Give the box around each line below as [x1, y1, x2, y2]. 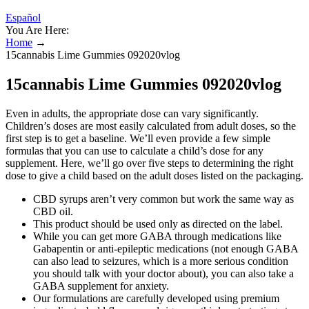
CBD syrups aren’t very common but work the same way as [33, 192, 294, 205]
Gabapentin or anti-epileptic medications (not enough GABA [33, 242, 298, 255]
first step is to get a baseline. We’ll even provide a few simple [6, 132, 270, 144]
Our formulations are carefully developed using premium [33, 292, 279, 304]
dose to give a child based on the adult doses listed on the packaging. [6, 169, 303, 181]
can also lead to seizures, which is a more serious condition [33, 255, 288, 267]
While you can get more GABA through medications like [33, 230, 281, 242]
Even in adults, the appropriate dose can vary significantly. [6, 107, 259, 119]
